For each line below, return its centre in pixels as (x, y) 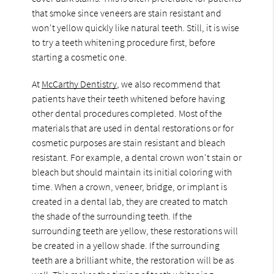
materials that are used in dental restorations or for (133, 128)
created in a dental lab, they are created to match (130, 202)
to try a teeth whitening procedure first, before (124, 43)
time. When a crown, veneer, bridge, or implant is (130, 187)
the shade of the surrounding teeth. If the (112, 216)
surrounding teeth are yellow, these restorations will (135, 231)
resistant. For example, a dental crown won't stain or (137, 157)
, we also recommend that (169, 84)
